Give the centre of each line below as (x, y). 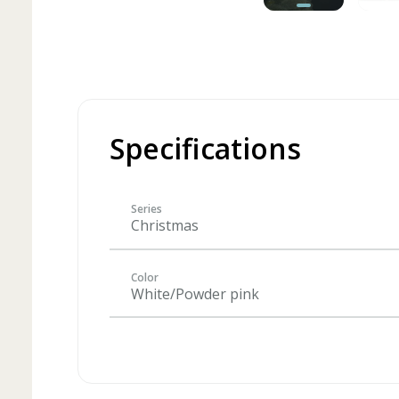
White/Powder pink (195, 293)
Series (147, 209)
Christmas (165, 225)
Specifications (205, 148)
